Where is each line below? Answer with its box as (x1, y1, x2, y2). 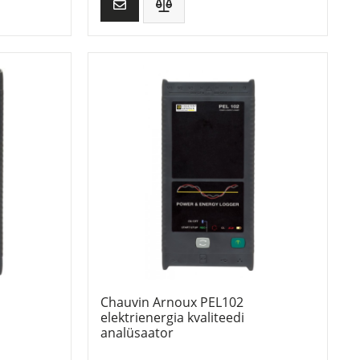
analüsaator (100, 323, 174, 342)
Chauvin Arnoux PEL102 (100, 292, 244, 311)
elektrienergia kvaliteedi (100, 308, 245, 326)
